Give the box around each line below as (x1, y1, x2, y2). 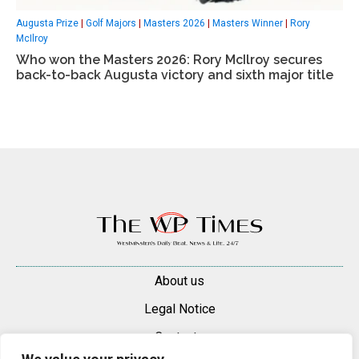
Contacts (155, 329, 204, 345)
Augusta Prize (16, 18, 79, 30)
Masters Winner (212, 18, 283, 30)
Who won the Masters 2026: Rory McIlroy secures (16, 52, 322, 68)
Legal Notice (143, 301, 216, 317)
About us (155, 273, 204, 289)
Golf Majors (86, 18, 136, 30)
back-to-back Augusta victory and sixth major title (16, 67, 333, 83)
